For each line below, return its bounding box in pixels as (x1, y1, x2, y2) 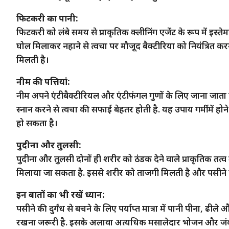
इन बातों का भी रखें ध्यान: (16, 188, 105, 200)
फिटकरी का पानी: (16, 12, 78, 24)
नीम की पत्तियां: (16, 75, 70, 87)
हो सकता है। (16, 117, 58, 129)
